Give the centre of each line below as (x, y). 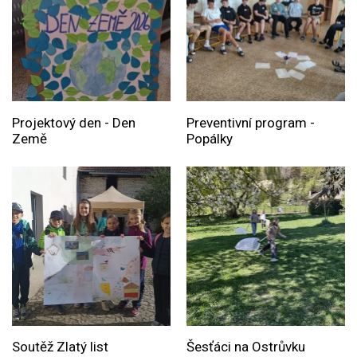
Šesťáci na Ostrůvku (245, 346)
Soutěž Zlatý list (60, 346)
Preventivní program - (250, 122)
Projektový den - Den (74, 122)
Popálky (209, 138)
